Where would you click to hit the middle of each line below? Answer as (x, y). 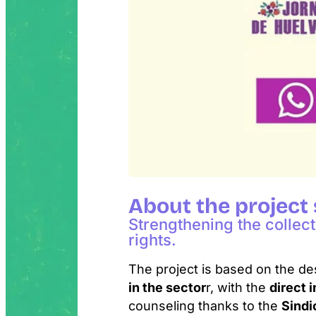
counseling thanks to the (205, 306)
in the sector (167, 288)
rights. (152, 240)
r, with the (238, 288)
